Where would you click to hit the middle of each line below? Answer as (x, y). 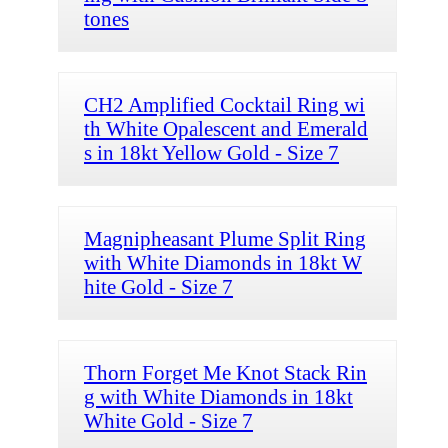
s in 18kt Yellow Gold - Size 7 (211, 152)
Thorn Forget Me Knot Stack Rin (225, 372)
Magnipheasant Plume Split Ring (225, 238)
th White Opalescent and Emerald (226, 128)
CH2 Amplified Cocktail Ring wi (224, 104)
